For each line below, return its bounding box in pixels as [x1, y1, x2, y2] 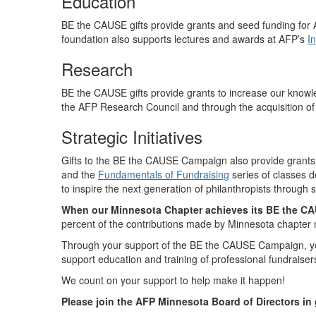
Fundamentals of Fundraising [98, 167, 229, 182]
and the [61, 167, 98, 182]
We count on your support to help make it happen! [61, 273, 285, 288]
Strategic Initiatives [61, 124, 202, 150]
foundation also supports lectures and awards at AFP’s [61, 32, 305, 47]
